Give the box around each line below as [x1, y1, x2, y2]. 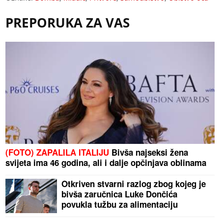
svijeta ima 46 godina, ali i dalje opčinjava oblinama [5, 157, 207, 169]
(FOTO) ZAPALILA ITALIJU [5, 146, 110, 159]
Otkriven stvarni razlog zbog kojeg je [61, 178, 206, 190]
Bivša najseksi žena [109, 146, 189, 159]
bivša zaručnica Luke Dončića [61, 188, 178, 200]
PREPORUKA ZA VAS [5, 14, 130, 32]
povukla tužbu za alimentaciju [61, 198, 178, 211]
